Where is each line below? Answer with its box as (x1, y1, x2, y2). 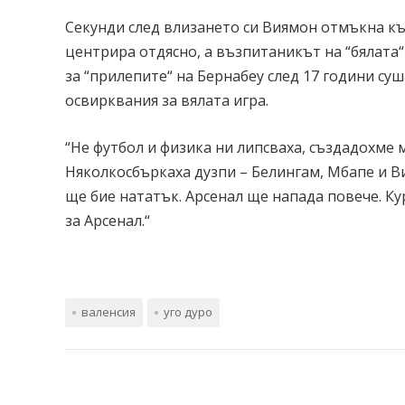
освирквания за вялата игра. (65, 89, 268, 110)
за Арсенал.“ (65, 210, 150, 231)
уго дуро (164, 303, 212, 320)
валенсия (81, 303, 136, 320)
